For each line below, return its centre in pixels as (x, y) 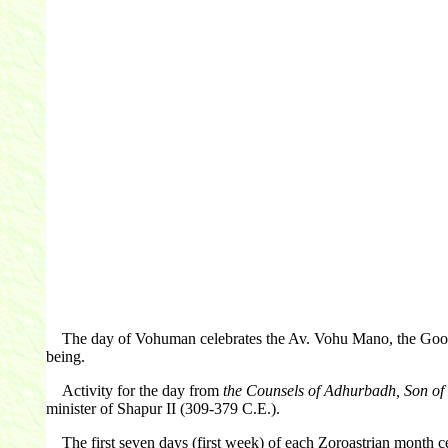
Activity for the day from (134, 391)
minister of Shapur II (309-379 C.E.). (162, 409)
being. (65, 357)
